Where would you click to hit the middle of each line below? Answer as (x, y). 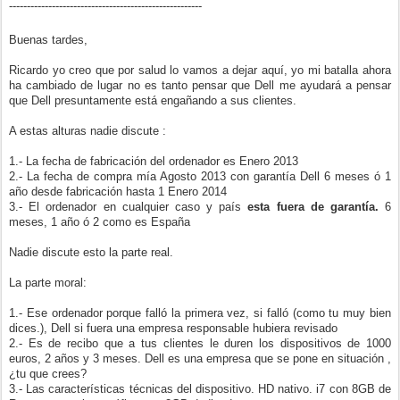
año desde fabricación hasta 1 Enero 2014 (120, 192)
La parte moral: (48, 283)
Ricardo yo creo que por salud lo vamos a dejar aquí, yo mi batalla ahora (200, 70)
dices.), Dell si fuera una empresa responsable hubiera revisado (173, 328)
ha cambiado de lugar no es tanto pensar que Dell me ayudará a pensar (200, 85)
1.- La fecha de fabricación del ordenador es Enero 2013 (154, 161)
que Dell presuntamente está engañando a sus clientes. (153, 100)
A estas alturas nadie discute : (87, 131)
